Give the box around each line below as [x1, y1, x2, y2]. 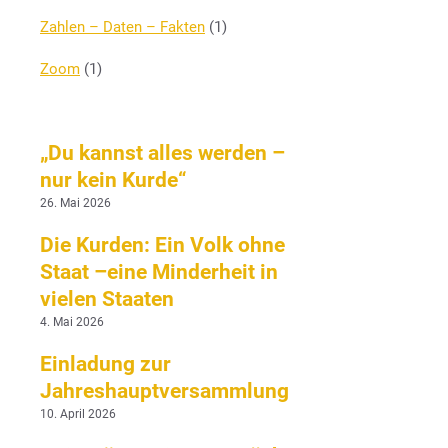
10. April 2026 [40, 406, 116, 421]
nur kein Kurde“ [40, 167, 187, 192]
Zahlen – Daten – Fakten [40, 17, 205, 36]
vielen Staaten [40, 286, 174, 311]
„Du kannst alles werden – [40, 140, 285, 165]
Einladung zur [40, 351, 171, 376]
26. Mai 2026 [40, 195, 111, 210]
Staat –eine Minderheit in [40, 259, 278, 284]
